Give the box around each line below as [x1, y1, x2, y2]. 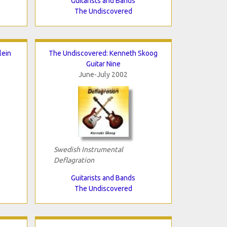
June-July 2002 [79, 70, 128, 79]
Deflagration [53, 156, 94, 164]
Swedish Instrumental [53, 145, 123, 154]
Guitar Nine [86, 59, 121, 68]
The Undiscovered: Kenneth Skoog [49, 49, 158, 57]
